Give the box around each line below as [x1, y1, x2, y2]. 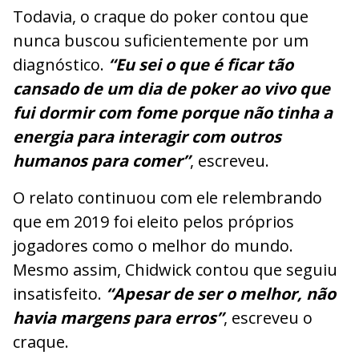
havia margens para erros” [13, 307, 224, 329]
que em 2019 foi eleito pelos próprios [13, 211, 294, 233]
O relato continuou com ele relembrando [13, 187, 322, 209]
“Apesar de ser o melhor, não [106, 283, 336, 305]
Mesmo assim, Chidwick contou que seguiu [13, 259, 337, 281]
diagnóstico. [13, 54, 108, 76]
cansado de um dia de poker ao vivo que [13, 78, 330, 100]
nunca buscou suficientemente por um [13, 30, 309, 52]
